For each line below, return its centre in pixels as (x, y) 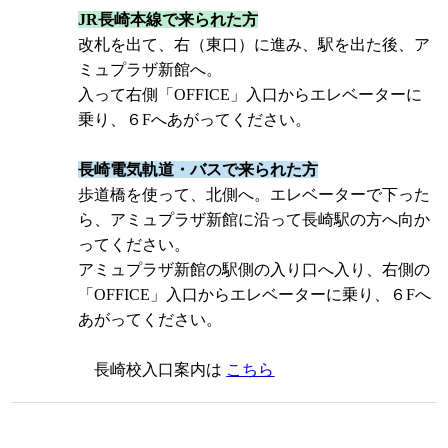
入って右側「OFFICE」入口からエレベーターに (250, 94)
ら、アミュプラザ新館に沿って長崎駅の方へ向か (254, 219)
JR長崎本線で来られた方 (168, 19)
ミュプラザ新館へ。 (150, 69)
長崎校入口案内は (152, 369)
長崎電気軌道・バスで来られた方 (198, 169)
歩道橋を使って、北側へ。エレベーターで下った (254, 194)
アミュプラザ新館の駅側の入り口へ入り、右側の (254, 269)
